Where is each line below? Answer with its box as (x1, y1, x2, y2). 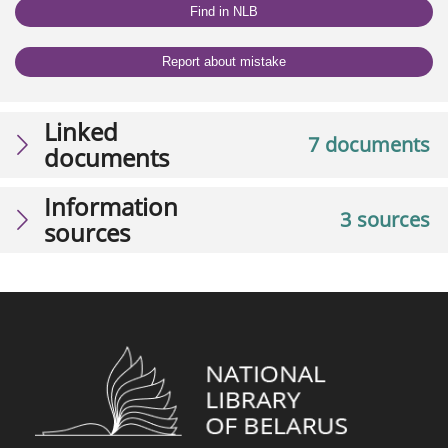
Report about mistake (162, 54, 286, 70)
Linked (44, 114, 118, 148)
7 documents (308, 130, 430, 158)
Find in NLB (190, 4, 258, 20)
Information (44, 189, 178, 223)
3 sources (340, 205, 430, 233)
